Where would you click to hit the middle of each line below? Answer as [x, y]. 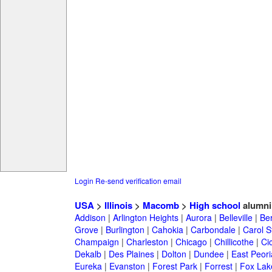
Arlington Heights [145, 218]
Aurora [199, 218]
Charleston [147, 242]
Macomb [161, 206]
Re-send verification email [138, 181]
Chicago [191, 242]
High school [215, 206]
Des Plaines [131, 254]
